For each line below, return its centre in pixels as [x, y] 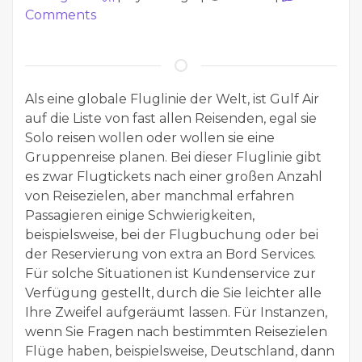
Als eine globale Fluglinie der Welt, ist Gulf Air [172, 99]
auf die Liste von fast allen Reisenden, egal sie [171, 118]
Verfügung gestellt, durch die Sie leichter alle [173, 293]
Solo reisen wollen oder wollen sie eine [150, 138]
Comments [61, 15]
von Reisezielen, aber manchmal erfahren [160, 196]
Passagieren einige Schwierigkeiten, [140, 215]
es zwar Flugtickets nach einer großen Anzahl [174, 177]
